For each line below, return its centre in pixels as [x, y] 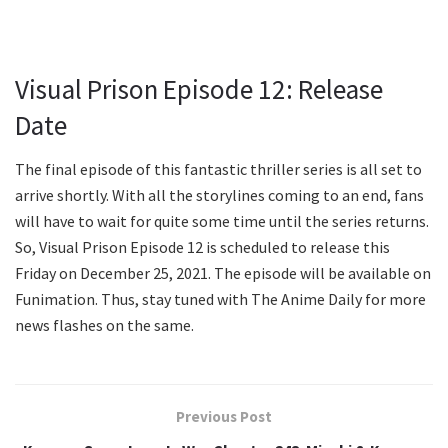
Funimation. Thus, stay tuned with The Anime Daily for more [220, 299]
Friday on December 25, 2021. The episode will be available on [223, 273]
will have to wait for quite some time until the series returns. [222, 221]
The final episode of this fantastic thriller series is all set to [218, 169]
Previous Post [224, 417]
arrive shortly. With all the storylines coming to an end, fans [219, 195]
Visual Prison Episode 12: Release [199, 88]
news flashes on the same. [104, 325]
